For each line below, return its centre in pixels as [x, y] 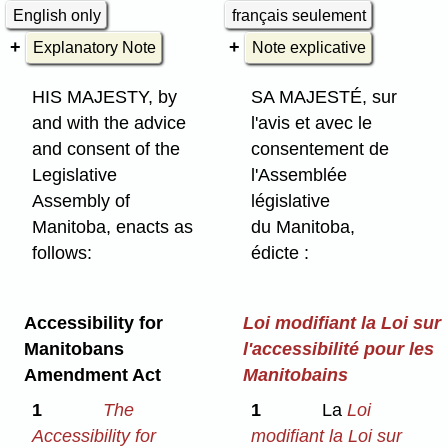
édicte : [280, 253]
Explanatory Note [94, 48]
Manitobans [73, 349]
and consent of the [106, 149]
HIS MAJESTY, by [105, 97]
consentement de [320, 149]
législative [291, 201]
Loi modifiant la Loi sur [341, 323]
